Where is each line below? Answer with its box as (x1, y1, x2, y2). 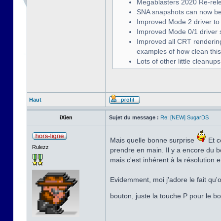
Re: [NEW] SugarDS (160, 114, 209, 120)
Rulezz (32, 144, 49, 150)
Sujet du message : (109, 114, 159, 120)
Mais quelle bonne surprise (110, 136, 196, 144)
